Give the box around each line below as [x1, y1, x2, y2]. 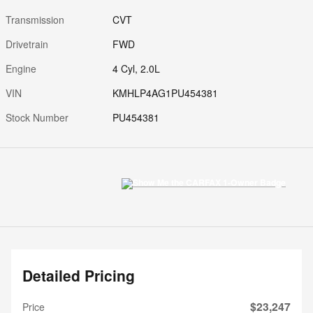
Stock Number [6, 110, 68, 124]
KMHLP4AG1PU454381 [112, 85, 219, 100]
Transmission [6, 12, 64, 27]
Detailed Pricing [22, 264, 135, 286]
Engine [6, 61, 36, 75]
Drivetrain [6, 36, 48, 51]
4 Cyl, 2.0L [112, 61, 161, 75]
